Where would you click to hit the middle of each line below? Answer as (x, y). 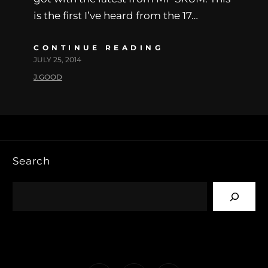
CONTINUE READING (98, 47)
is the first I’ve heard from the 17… (116, 15)
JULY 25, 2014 (57, 59)
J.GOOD (48, 77)
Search (32, 161)
